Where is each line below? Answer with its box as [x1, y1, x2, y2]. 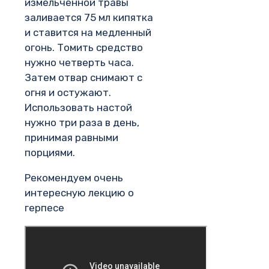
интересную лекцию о [25, 186, 134, 199]
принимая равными [25, 131, 118, 144]
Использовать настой [25, 101, 132, 113]
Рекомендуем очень [25, 171, 123, 184]
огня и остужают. [25, 86, 111, 98]
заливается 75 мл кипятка [25, 11, 153, 23]
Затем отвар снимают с [25, 71, 142, 83]
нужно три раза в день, [25, 116, 139, 128]
